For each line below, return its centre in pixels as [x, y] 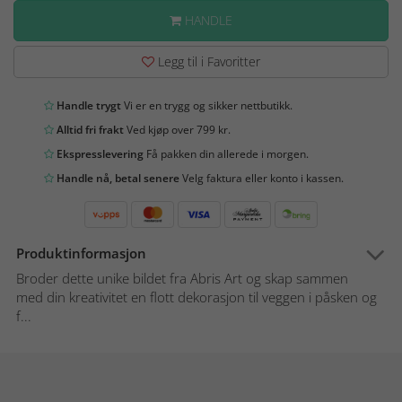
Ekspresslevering [99, 154]
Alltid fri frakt [89, 130]
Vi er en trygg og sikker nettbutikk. [207, 106]
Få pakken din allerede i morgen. [226, 154]
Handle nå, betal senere [117, 179]
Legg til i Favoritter [207, 62]
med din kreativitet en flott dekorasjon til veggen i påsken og [197, 297]
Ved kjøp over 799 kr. [177, 130]
